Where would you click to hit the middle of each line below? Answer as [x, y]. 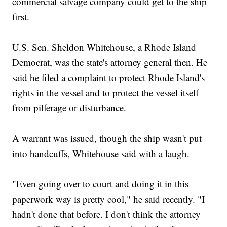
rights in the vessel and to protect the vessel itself [106, 93]
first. [21, 17]
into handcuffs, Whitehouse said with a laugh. [101, 154]
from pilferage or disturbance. [69, 108]
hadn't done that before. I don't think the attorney [107, 214]
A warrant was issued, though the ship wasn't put [107, 138]
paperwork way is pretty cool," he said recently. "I [109, 199]
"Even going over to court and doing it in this [101, 184]
